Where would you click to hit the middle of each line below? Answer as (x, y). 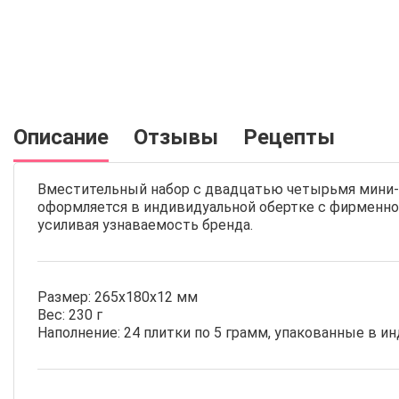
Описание (61, 137)
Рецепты (289, 137)
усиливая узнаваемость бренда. (145, 225)
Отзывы (176, 137)
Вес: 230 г (70, 315)
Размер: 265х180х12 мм (118, 297)
